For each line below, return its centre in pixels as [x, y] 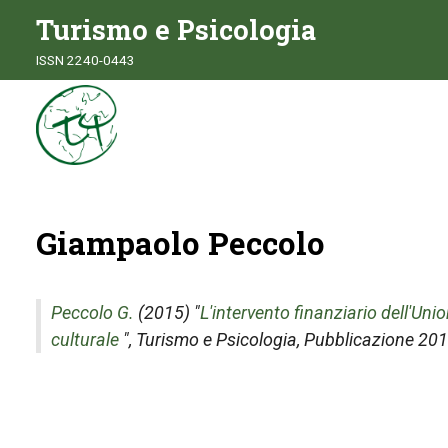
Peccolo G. [92, 312]
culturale [85, 339]
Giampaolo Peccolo [180, 243]
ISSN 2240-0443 [85, 60]
